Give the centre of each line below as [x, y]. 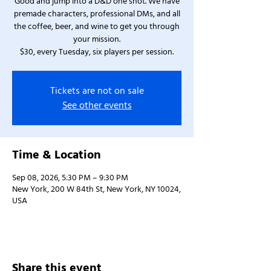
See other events [97, 105]
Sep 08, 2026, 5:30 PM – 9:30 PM [70, 178]
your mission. [97, 39]
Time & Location [57, 155]
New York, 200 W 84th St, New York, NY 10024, [96, 189]
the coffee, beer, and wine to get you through [97, 27]
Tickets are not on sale [97, 91]
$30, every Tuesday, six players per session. [97, 52]
